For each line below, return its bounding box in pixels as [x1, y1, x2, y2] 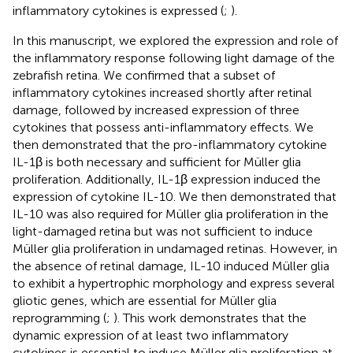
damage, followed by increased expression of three [13, 102, 299, 117]
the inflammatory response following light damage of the [13, 50, 335, 65]
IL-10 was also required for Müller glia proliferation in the [13, 206, 329, 221]
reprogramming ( [13, 310, 106, 325]
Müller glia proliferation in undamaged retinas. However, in [13, 240, 337, 256]
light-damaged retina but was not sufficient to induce [13, 223, 313, 239]
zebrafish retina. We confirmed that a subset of [13, 67, 275, 83]
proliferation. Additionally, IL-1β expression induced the [13, 171, 321, 187]
